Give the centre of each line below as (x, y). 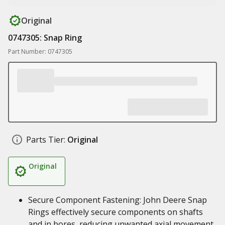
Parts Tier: (46, 140)
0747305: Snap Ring (45, 38)
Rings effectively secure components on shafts (116, 212)
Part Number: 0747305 (40, 51)
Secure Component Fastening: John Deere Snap (118, 200)
